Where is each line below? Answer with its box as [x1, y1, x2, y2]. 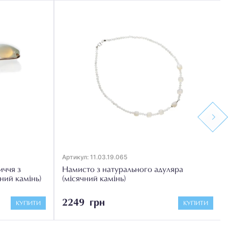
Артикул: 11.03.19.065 [62, 153, 127, 161]
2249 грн [62, 197, 105, 208]
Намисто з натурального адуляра [62, 165, 183, 174]
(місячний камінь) [62, 175, 126, 183]
